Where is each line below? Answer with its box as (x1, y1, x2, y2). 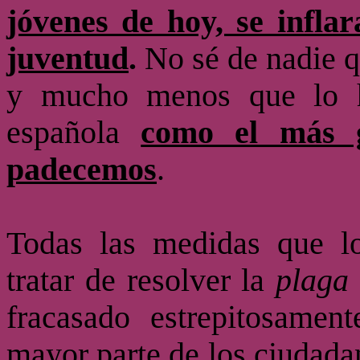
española (6, 115, 141, 150)
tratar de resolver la (6, 263, 276, 298)
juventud (6, 41, 129, 76)
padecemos (6, 152, 157, 187)
